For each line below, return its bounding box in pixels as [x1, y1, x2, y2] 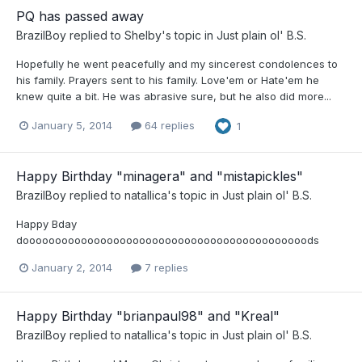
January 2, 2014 [32, 260, 112, 274]
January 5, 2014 [32, 119, 112, 133]
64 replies [141, 119, 195, 133]
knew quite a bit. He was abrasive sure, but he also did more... [16, 89, 331, 103]
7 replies [141, 260, 188, 274]
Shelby [124, 27, 162, 42]
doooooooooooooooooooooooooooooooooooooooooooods [16, 233, 319, 246]
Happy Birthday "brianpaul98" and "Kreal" [16, 308, 280, 324]
